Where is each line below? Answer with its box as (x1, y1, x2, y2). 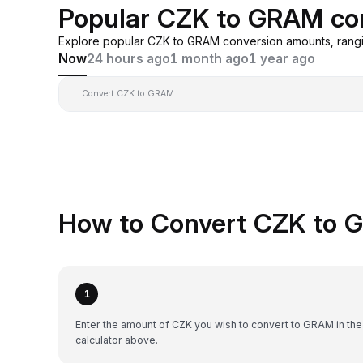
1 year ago (249, 50, 315, 66)
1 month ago (170, 50, 249, 66)
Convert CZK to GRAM (82, 88, 174, 99)
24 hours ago (87, 50, 170, 66)
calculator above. (75, 333, 158, 346)
